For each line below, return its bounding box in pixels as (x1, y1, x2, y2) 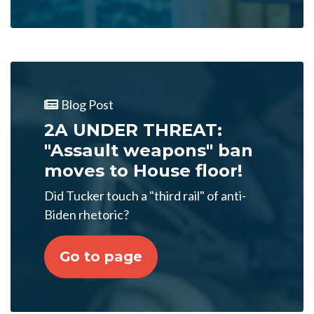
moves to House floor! (44, 160, 243, 181)
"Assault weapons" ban (44, 139, 253, 161)
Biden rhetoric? (44, 207, 129, 222)
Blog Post (61, 97, 114, 112)
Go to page (60, 248, 142, 265)
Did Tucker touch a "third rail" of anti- (44, 188, 246, 203)
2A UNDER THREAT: (44, 119, 222, 140)
